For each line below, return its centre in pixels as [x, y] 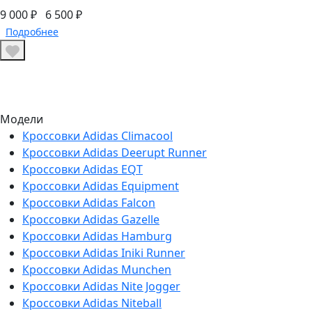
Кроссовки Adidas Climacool [97, 136]
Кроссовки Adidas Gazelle [91, 220]
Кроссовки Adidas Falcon [89, 203]
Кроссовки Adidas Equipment [101, 186]
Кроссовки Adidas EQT [83, 170]
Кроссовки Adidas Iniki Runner [104, 253]
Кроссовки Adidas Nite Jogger [101, 287]
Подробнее [32, 32]
